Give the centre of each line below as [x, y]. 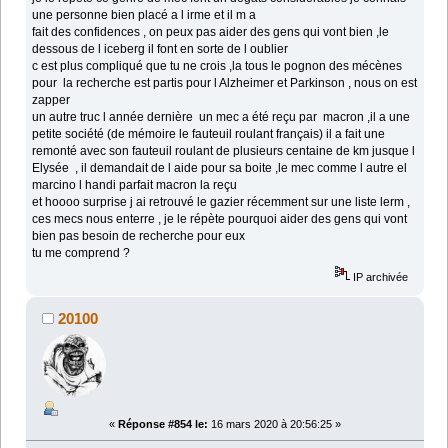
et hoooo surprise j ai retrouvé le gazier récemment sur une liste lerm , [221, 201]
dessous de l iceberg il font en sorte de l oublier [160, 48]
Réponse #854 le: [163, 424]
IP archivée [379, 276]
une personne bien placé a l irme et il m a [144, 14]
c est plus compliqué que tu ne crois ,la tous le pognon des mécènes [217, 65]
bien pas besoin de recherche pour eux [139, 235]
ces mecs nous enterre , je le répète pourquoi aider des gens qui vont [220, 218]
